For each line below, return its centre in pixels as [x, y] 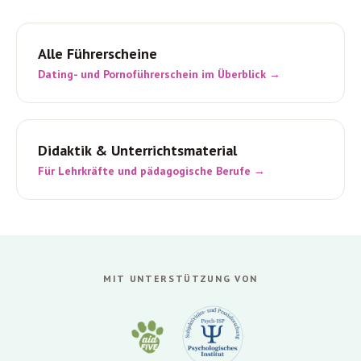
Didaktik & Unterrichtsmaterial [137, 150]
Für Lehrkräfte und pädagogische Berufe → [151, 170]
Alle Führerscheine [98, 53]
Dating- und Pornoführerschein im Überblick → [159, 74]
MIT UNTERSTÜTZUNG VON [180, 278]
